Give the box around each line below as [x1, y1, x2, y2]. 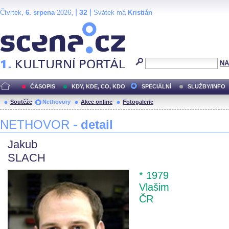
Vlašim [139, 181, 169, 193]
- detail [73, 118, 113, 131]
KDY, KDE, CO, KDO [72, 83, 125, 89]
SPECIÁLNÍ [142, 83, 171, 89]
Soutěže [10, 99, 32, 105]
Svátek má [94, 9, 128, 16]
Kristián [128, 9, 152, 16]
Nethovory [42, 99, 71, 105]
